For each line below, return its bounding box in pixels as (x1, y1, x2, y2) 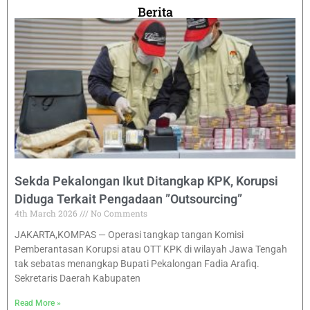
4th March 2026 (15, 208, 80, 219)
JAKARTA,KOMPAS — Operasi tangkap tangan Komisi (15, 229, 244, 241)
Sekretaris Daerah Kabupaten (15, 273, 140, 284)
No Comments (89, 208, 147, 219)
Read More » (15, 298, 61, 309)
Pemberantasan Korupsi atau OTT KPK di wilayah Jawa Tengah (15, 244, 287, 255)
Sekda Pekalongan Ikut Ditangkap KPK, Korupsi (15, 174, 278, 189)
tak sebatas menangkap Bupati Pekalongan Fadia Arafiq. (15, 258, 259, 270)
